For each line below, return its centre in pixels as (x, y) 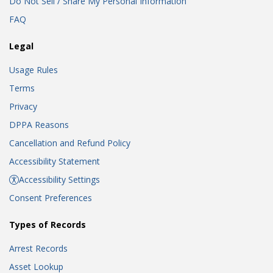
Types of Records (48, 225)
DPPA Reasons (39, 125)
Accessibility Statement (55, 161)
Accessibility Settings (59, 180)
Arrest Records (38, 249)
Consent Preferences (51, 198)
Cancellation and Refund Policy (70, 143)
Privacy (23, 107)
